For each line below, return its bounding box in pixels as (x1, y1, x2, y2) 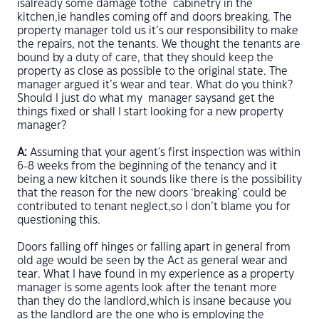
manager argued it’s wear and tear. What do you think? (17, 80, 293, 90)
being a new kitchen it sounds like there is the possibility (17, 174, 302, 185)
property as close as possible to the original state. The (17, 66, 288, 77)
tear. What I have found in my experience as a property (17, 269, 294, 280)
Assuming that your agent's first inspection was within (27, 147, 300, 158)
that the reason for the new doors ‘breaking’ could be (17, 188, 287, 199)
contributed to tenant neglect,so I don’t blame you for (17, 202, 291, 212)
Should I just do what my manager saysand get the (17, 93, 275, 104)
